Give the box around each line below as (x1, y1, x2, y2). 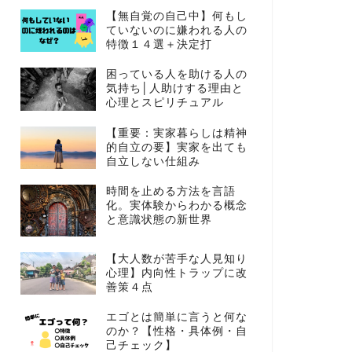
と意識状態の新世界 (105, 214, 212, 226)
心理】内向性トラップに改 (105, 266, 247, 279)
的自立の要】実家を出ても (105, 141, 247, 153)
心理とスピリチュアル (105, 97, 224, 109)
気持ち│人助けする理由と (105, 82, 244, 95)
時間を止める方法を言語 (105, 185, 236, 198)
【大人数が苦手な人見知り (105, 252, 247, 265)
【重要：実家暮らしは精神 (105, 126, 247, 139)
